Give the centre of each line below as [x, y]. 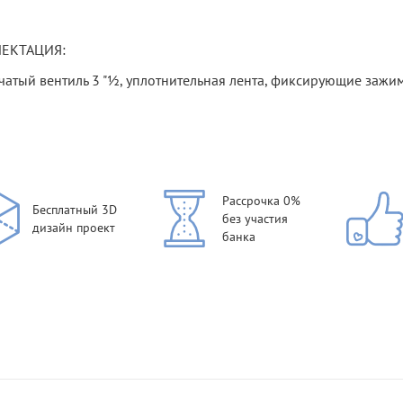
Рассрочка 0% [262, 201]
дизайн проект [73, 228]
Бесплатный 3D [74, 210]
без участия [255, 219]
